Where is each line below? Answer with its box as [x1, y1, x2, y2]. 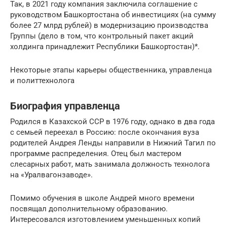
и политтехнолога [10, 75, 74, 85]
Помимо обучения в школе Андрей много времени [10, 193, 195, 203]
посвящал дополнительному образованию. [10, 204, 168, 213]
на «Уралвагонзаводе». [10, 170, 93, 179]
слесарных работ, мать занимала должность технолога [10, 159, 210, 169]
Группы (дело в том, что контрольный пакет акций [10, 31, 194, 41]
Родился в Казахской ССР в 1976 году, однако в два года [10, 117, 215, 126]
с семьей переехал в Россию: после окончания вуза [10, 127, 199, 137]
